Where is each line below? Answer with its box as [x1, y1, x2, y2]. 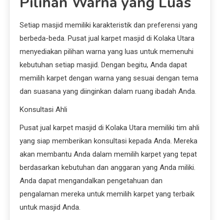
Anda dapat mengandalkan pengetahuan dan [20, 176, 163, 186]
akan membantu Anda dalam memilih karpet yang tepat [20, 150, 197, 159]
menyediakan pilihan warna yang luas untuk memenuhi [20, 47, 193, 56]
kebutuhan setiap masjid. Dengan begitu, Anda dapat [20, 60, 187, 70]
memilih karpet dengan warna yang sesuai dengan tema [20, 74, 198, 83]
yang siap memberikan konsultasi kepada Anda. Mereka [20, 137, 197, 146]
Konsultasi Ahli [20, 105, 67, 114]
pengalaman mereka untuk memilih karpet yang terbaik [20, 190, 194, 199]
